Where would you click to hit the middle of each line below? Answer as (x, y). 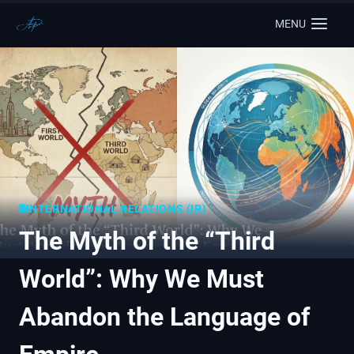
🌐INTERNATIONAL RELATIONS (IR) (113, 208)
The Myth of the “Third (147, 241)
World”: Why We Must (141, 279)
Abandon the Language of (164, 316)
